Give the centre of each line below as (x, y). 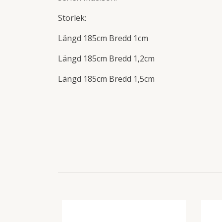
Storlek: (73, 18)
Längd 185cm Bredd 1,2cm (106, 59)
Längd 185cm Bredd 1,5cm (106, 79)
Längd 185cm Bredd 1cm (103, 38)
